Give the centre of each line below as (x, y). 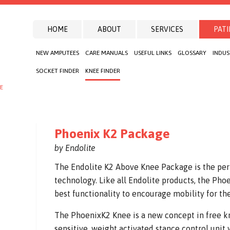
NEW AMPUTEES (57, 53)
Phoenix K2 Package (112, 133)
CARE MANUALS (107, 53)
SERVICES (167, 29)
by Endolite (75, 148)
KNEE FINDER (103, 71)
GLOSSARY (192, 53)
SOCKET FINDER (57, 71)
